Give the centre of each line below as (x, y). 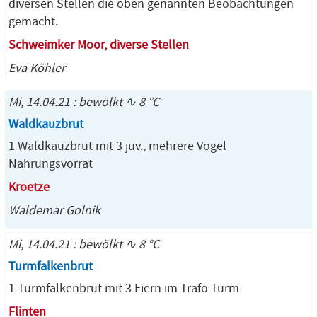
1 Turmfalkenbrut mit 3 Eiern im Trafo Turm (124, 288)
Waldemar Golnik (54, 211)
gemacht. (33, 22)
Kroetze (29, 187)
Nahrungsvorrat (51, 164)
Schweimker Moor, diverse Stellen (99, 45)
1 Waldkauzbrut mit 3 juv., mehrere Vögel (117, 146)
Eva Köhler (37, 68)
